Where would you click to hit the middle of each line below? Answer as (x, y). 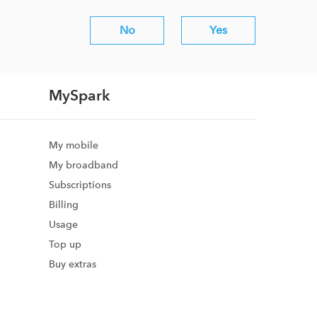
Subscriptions (80, 184)
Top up (65, 244)
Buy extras (72, 264)
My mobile (73, 145)
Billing (63, 204)
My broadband (83, 165)
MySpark (79, 95)
